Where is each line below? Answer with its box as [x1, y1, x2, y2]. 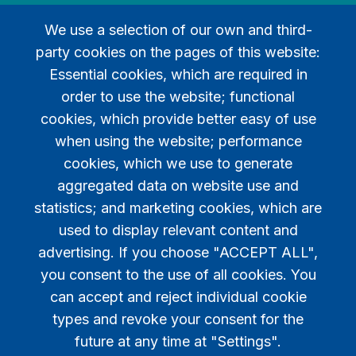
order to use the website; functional [61, 88, 295, 106]
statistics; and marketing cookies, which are [34, 199, 322, 217]
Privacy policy [131, 133, 225, 150]
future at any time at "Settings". [75, 333, 281, 350]
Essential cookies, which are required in [48, 66, 308, 83]
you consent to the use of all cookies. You [40, 266, 316, 284]
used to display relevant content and [58, 222, 298, 239]
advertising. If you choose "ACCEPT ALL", [38, 244, 318, 261]
